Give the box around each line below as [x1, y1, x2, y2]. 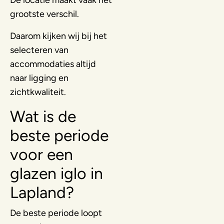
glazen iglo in [10, 163, 103, 183]
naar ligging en [10, 72, 68, 83]
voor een [10, 144, 73, 164]
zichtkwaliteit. [10, 86, 66, 97]
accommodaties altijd [10, 58, 96, 69]
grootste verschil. [10, 8, 79, 19]
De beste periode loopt [10, 207, 102, 218]
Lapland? [10, 182, 74, 202]
